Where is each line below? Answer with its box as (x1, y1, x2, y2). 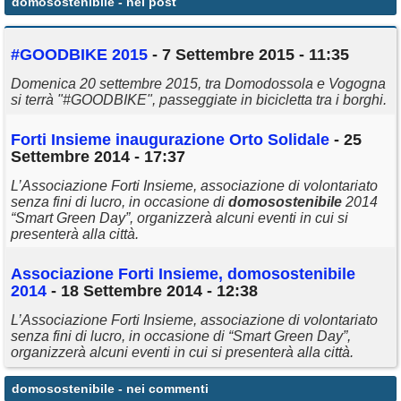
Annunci (20, 11, 79, 27)
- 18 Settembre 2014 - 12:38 (47, 281, 258, 300)
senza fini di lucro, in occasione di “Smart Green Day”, (11, 328, 351, 344)
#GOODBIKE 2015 (11, 45, 148, 64)
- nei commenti (115, 380, 209, 396)
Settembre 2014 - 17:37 (11, 147, 185, 166)
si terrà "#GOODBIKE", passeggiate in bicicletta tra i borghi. (11, 91, 387, 107)
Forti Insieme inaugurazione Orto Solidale (11, 130, 329, 149)
